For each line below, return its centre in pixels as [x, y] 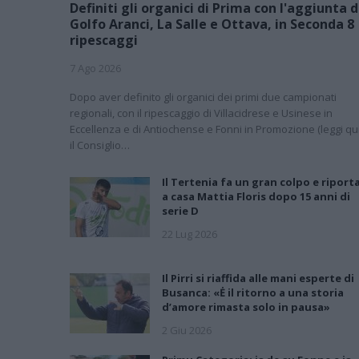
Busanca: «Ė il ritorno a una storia [253, 292]
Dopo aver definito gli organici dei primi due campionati [203, 97]
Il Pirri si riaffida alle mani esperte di [258, 278]
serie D [180, 210]
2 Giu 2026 [187, 330]
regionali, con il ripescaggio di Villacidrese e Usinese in [201, 113]
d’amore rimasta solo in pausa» [246, 307]
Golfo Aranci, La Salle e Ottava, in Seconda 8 [212, 24]
